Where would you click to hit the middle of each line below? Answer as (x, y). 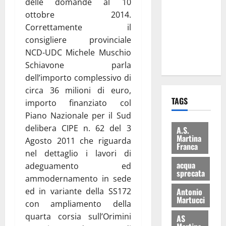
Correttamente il (78, 27)
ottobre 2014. (78, 14)
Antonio (189, 191)
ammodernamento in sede (78, 178)
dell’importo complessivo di (78, 77)
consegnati (189, 8)
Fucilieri (184, 46)
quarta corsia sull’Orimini (78, 216)
